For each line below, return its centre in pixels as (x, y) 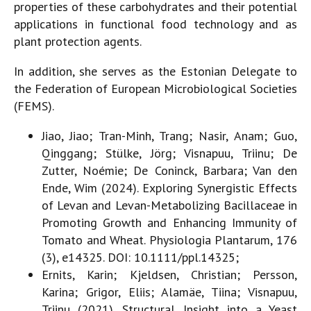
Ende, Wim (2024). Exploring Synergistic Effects (169, 187)
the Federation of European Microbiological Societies (155, 88)
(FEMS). (34, 106)
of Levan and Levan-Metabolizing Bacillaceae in (169, 205)
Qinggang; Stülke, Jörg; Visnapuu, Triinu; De (169, 153)
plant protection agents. (78, 41)
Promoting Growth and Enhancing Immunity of (169, 222)
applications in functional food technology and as (155, 24)
